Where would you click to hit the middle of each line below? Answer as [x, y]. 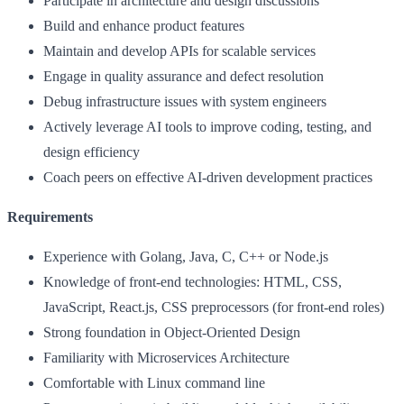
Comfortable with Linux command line [154, 382]
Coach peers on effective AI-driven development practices [208, 177]
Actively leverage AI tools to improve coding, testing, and [207, 126]
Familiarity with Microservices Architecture [166, 357]
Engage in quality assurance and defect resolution [184, 76]
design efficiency [92, 151]
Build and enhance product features [144, 25]
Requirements [50, 216]
